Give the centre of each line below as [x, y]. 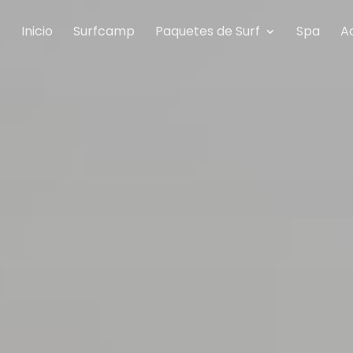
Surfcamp [104, 31]
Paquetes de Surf [207, 31]
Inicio [37, 31]
